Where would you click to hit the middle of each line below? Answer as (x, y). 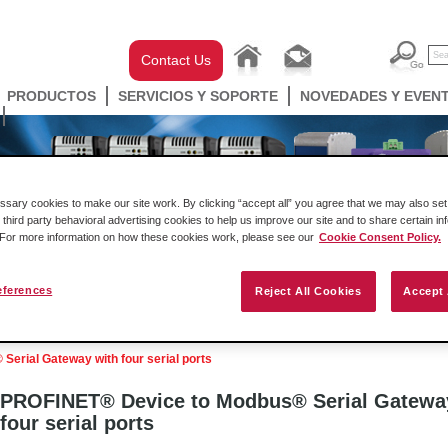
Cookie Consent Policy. (380, 237)
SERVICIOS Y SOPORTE (198, 96)
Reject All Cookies (308, 291)
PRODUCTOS (51, 96)
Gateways (197, 323)
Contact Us (176, 60)
